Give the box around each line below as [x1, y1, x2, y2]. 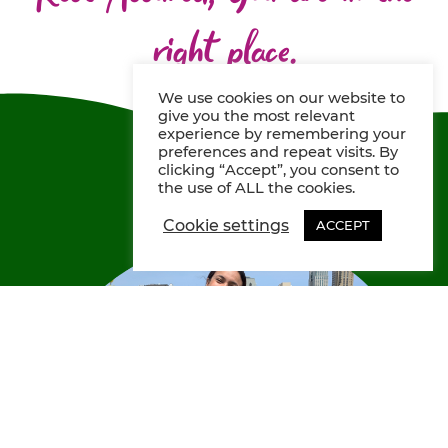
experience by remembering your [158, 125, 406, 143]
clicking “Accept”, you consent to [158, 161, 399, 179]
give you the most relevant [158, 107, 355, 125]
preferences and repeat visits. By [158, 143, 398, 161]
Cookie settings [163, 215, 289, 235]
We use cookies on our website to [158, 89, 405, 107]
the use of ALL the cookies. [158, 179, 355, 197]
